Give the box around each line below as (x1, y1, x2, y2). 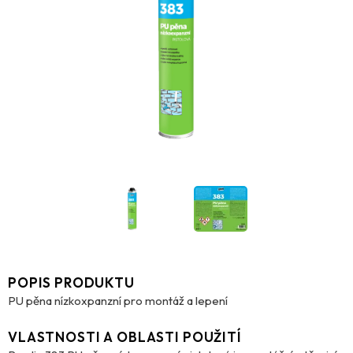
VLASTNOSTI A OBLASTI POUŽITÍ (8, 328, 242, 345)
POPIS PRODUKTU (8, 273, 135, 291)
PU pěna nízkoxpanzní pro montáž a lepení (8, 292, 228, 308)
